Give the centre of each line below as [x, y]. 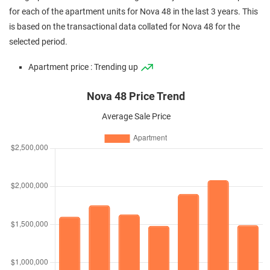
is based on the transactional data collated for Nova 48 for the [124, 27]
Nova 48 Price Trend [136, 96]
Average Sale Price [136, 117]
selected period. [38, 42]
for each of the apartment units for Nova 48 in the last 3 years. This [133, 12]
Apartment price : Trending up [84, 67]
